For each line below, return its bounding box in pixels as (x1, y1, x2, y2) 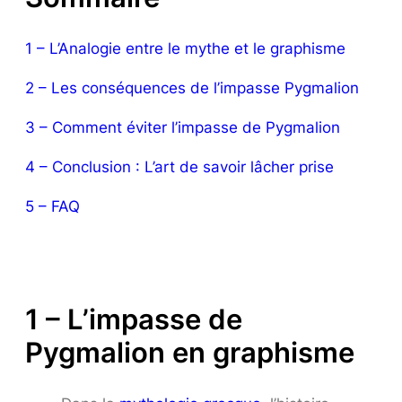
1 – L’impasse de (25, 301, 242, 336)
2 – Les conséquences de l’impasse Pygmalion (25, 79, 359, 98)
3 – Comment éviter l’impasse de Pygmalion (25, 118, 340, 137)
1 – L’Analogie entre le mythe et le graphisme (25, 39, 345, 58)
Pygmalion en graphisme (25, 335, 354, 369)
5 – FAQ (25, 197, 80, 216)
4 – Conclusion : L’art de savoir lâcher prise (25, 158, 334, 177)
